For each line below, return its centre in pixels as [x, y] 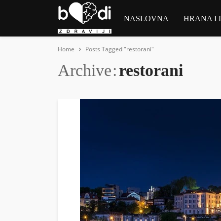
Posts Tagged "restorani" [120, 49]
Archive [85, 70]
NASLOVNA [147, 18]
